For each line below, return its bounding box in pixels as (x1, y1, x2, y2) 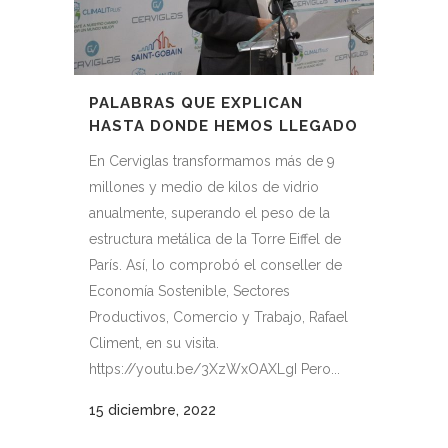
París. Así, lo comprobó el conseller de (89, 256, 342, 273)
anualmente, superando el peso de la (89, 204, 330, 221)
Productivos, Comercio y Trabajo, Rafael (89, 308, 348, 325)
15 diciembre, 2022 (89, 401, 216, 418)
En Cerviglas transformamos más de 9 (89, 152, 335, 169)
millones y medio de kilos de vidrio (89, 178, 319, 195)
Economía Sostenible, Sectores (89, 282, 290, 299)
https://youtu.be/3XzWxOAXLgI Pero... (89, 360, 340, 377)
